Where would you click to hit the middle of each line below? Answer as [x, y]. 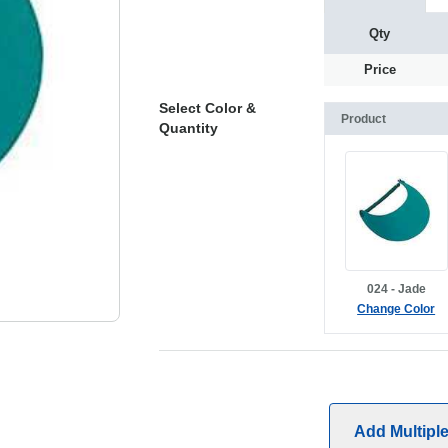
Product [363, 119]
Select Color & [207, 108]
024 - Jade [396, 289]
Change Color [396, 309]
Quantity [188, 128]
